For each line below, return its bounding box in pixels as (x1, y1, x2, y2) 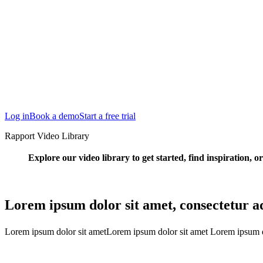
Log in (5, 110, 29, 121)
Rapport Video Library (5, 130, 89, 141)
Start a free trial (79, 110, 136, 121)
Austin (28, 18, 53, 28)
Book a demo (29, 110, 79, 121)
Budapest (28, 38, 63, 48)
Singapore (28, 58, 66, 68)
